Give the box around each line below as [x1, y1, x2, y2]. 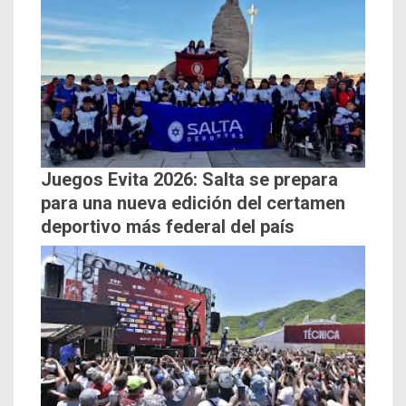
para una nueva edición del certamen [41, 192, 345, 215]
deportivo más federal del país [41, 216, 295, 238]
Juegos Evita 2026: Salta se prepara [41, 169, 338, 191]
